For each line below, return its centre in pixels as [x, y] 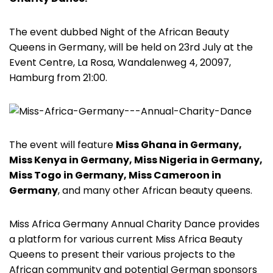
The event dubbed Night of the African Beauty [119, 32]
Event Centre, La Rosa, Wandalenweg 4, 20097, [120, 63]
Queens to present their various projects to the [122, 255]
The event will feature [62, 145]
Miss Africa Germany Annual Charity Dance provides [134, 224]
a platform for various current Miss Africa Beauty [126, 239]
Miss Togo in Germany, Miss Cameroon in [115, 175]
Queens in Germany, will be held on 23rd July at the [131, 48]
